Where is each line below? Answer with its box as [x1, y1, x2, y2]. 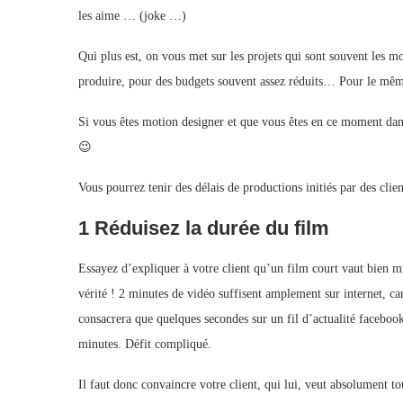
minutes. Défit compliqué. [78, 336, 211, 351]
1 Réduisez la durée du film [78, 216, 329, 239]
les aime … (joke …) [78, 8, 186, 22]
